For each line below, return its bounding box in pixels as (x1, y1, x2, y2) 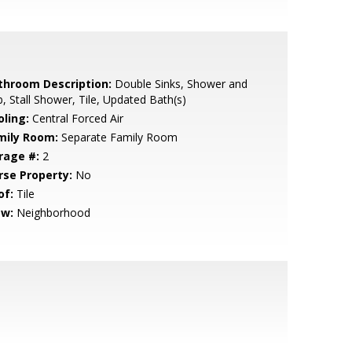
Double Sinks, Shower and (111, 76, 247, 91)
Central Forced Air (28, 111, 123, 126)
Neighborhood (13, 205, 90, 220)
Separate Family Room (57, 130, 178, 145)
